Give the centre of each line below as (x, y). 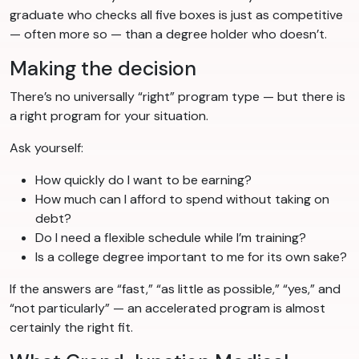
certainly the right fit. (71, 328)
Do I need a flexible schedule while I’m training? (171, 238)
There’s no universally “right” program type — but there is (177, 97)
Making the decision (103, 69)
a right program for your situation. (109, 116)
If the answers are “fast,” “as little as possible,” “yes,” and (175, 289)
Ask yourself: (46, 148)
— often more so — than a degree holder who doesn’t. (168, 34)
